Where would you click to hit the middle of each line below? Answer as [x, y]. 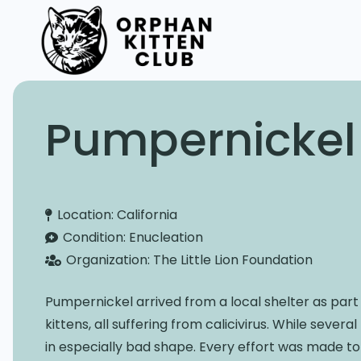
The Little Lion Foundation [233, 260]
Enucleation [166, 238]
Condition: [96, 238]
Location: [87, 215]
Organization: [110, 260]
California [147, 215]
